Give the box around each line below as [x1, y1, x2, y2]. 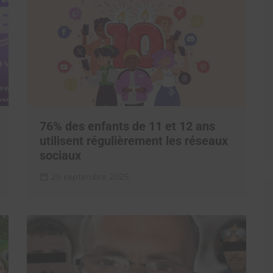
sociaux [40, 148, 81, 163]
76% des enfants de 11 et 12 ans [40, 119, 215, 133]
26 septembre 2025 [51, 171, 129, 182]
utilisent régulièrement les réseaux [40, 133, 228, 148]
